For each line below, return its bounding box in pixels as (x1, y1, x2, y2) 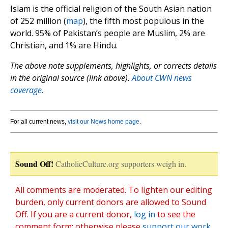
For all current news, (10, 118, 68, 126)
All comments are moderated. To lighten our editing (15, 184, 212, 196)
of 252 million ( (10, 15, 66, 27)
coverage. (10, 84, 44, 96)
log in (134, 209, 155, 220)
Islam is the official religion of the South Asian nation (10, 3, 212, 15)
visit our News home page (68, 118, 139, 126)
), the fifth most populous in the (83, 15, 204, 27)
